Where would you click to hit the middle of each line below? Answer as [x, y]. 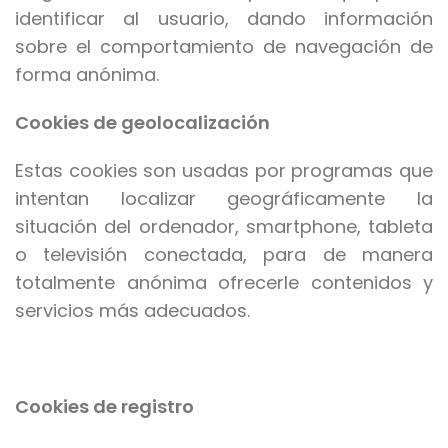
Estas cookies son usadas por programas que [224, 171]
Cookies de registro [104, 407]
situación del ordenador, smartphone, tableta [224, 227]
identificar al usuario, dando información [224, 19]
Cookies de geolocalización [142, 123]
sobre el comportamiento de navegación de [224, 47]
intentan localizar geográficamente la [224, 199]
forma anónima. [87, 75]
